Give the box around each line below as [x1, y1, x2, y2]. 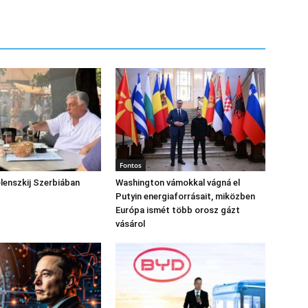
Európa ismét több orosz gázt [115, 205, 240, 215]
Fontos [120, 160, 142, 170]
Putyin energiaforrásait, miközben [115, 191, 255, 201]
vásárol [115, 219, 145, 229]
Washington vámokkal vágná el [115, 177, 240, 188]
